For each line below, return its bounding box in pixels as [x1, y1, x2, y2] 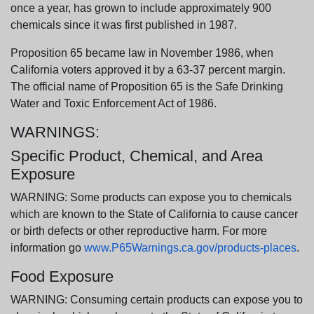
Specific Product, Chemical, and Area [11, 146, 263, 165]
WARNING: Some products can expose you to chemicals [11, 191, 292, 203]
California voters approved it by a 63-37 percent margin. [11, 63, 285, 76]
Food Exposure [11, 267, 114, 285]
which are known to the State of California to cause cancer [11, 207, 298, 220]
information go [11, 241, 84, 254]
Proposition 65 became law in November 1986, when [11, 46, 273, 59]
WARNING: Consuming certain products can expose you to [11, 293, 303, 306]
